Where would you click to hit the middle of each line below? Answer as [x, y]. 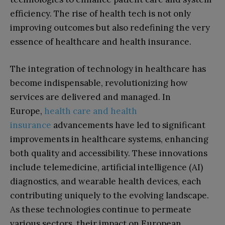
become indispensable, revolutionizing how [99, 83]
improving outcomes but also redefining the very [110, 27]
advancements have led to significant [128, 125]
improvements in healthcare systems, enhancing [109, 139]
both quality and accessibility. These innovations [109, 153]
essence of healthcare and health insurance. [101, 41]
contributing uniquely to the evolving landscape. [109, 195]
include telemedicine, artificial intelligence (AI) [106, 167]
